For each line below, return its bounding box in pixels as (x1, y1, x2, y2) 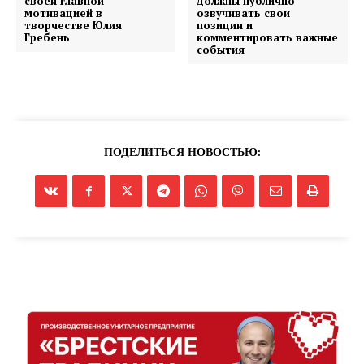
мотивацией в (24, 6, 102, 21)
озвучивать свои (197, 6, 291, 21)
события (197, 42, 245, 58)
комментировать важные (197, 30, 339, 45)
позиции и (197, 18, 253, 33)
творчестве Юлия (24, 18, 122, 33)
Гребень (24, 30, 70, 45)
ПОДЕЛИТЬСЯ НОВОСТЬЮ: (103, 145, 261, 159)
